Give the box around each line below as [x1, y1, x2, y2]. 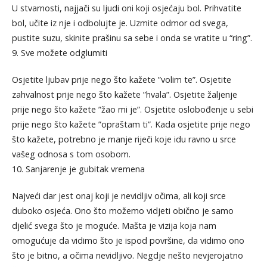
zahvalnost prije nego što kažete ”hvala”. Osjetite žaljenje [11, 88, 237, 100]
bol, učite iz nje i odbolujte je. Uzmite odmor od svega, [11, 17, 228, 29]
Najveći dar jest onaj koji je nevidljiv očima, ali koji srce [11, 190, 226, 201]
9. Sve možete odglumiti [11, 46, 107, 58]
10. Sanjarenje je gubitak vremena [11, 163, 145, 175]
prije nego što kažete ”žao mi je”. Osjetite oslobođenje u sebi [11, 103, 253, 115]
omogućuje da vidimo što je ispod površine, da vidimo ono [11, 234, 244, 246]
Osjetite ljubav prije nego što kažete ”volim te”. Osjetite [11, 73, 231, 85]
